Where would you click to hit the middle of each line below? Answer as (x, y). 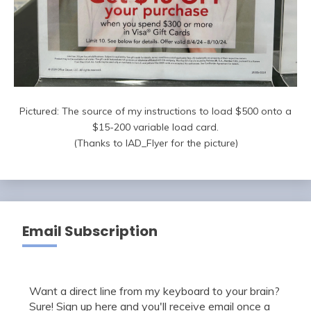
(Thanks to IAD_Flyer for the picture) (155, 143)
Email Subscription (90, 232)
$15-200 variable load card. (155, 127)
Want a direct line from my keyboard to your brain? (154, 291)
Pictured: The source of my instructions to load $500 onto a (155, 111)
